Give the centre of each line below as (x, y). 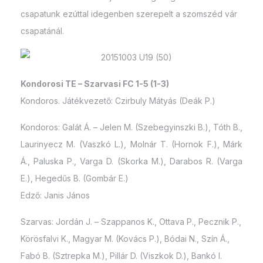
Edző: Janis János (55, 195)
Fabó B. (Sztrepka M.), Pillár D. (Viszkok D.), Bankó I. (121, 256)
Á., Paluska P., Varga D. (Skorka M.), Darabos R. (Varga (131, 161)
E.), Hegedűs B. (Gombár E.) (75, 178)
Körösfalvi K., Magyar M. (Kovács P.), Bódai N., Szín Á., (125, 239)
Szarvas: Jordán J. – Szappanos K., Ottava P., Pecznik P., (131, 222)
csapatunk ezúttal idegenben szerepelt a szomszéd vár (129, 14)
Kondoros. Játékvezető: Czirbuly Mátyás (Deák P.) (118, 101)
